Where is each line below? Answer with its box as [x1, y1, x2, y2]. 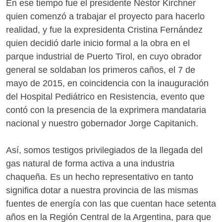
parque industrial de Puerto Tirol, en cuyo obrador [6, 52, 202, 62]
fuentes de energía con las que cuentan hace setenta [6, 199, 216, 209]
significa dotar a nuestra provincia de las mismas [6, 185, 198, 196]
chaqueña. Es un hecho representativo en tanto [6, 172, 193, 182]
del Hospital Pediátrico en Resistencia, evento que [6, 92, 205, 102]
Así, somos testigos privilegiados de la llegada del [6, 145, 203, 156]
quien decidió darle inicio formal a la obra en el [6, 38, 190, 49]
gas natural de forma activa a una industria [6, 159, 174, 169]
